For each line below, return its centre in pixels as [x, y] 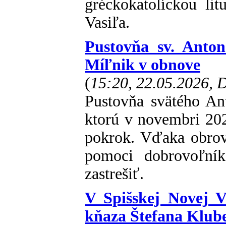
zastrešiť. [114, 174]
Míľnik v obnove [143, 65]
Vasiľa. [107, 22]
